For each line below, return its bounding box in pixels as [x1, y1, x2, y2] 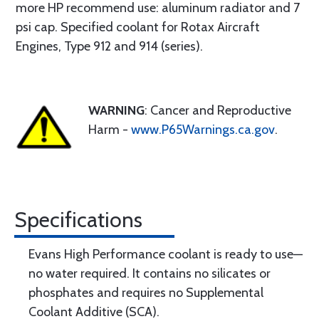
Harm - [88, 122, 131, 137]
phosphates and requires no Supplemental [28, 285, 263, 300]
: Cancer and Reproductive [145, 103, 291, 118]
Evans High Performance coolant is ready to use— [28, 246, 303, 262]
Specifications [14, 206, 142, 233]
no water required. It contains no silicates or [28, 266, 271, 281]
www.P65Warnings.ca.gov [131, 122, 275, 137]
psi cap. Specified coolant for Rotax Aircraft [16, 19, 260, 35]
